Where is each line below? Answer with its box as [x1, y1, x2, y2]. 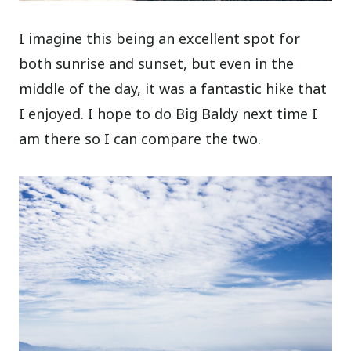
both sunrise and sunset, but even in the [19, 53, 295, 73]
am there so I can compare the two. [19, 128, 262, 148]
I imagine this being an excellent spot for [19, 28, 301, 48]
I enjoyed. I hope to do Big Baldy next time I [19, 103, 318, 123]
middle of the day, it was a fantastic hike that [19, 78, 327, 98]
